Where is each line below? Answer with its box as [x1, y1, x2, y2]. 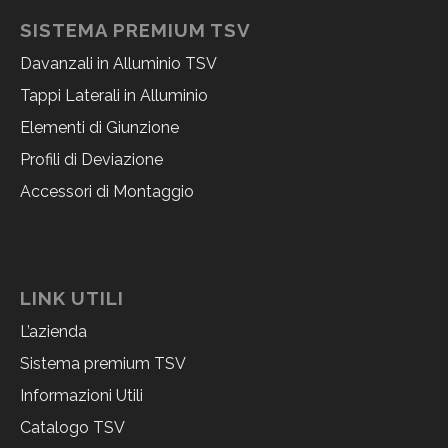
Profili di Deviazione [20, 149, 163, 169]
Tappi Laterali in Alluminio [20, 85, 208, 105]
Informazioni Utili [20, 385, 143, 405]
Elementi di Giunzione [20, 117, 179, 137]
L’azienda [20, 321, 87, 341]
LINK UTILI [20, 286, 124, 309]
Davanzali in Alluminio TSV [20, 53, 217, 73]
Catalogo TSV [20, 417, 125, 437]
